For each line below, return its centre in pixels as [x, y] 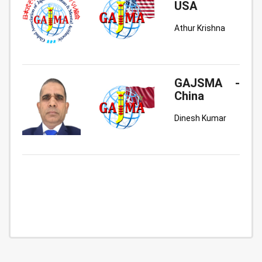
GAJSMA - [207, 83]
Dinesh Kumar [200, 118]
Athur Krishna [200, 28]
